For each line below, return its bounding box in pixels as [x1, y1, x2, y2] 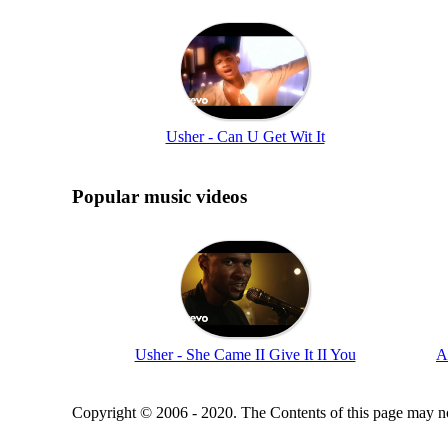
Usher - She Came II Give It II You [134, 345, 356, 363]
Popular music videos [72, 185, 247, 207]
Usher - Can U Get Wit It [165, 127, 325, 145]
